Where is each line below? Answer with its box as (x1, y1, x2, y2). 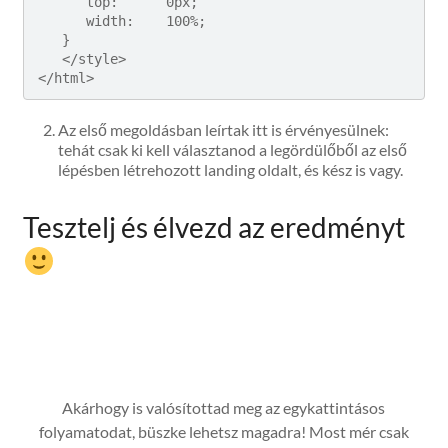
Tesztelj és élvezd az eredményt (23, 209, 406, 244)
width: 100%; (38, 12, 87, 29)
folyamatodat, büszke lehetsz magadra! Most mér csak (38, 421, 409, 441)
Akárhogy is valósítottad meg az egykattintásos (62, 397, 386, 417)
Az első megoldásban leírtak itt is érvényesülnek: (58, 119, 390, 139)
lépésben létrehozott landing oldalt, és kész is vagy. (58, 159, 404, 179)
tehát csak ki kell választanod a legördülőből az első (58, 139, 408, 159)
